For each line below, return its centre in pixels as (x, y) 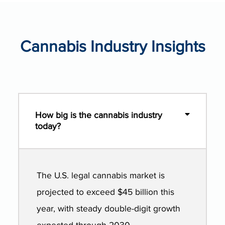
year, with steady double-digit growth (109, 208)
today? (48, 127)
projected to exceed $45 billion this (106, 192)
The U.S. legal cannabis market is (101, 175)
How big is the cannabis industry (99, 116)
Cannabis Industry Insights (113, 47)
